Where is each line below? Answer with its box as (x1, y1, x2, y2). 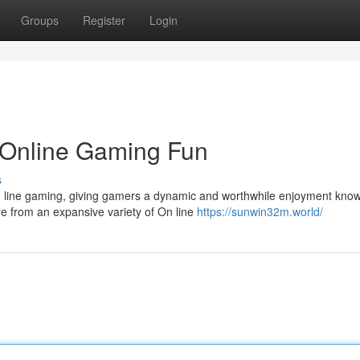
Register (83, 12, 125, 28)
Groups (21, 12, 59, 28)
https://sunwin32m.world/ (197, 203, 323, 219)
